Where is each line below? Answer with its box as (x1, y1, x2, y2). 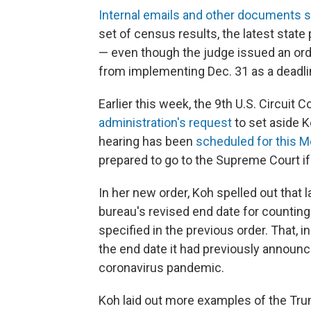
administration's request (99, 115, 232, 131)
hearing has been (99, 134, 196, 149)
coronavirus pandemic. (99, 260, 224, 276)
